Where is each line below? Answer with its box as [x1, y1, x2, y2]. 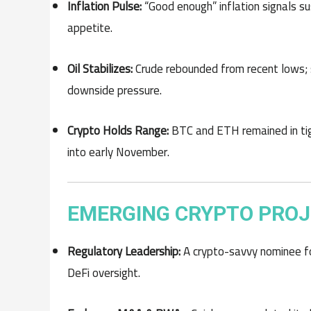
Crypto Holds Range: [67, 119, 169, 142]
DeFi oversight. [67, 262, 140, 285]
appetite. [67, 17, 112, 40]
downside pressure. [67, 78, 162, 101]
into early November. [67, 140, 169, 163]
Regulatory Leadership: [67, 240, 180, 263]
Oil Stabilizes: [67, 57, 133, 80]
